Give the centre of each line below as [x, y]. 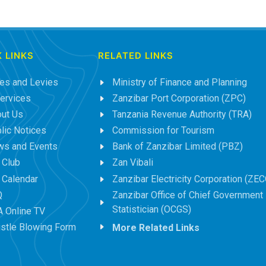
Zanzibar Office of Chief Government [187, 195]
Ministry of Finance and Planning [179, 82]
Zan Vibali [132, 163]
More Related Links [156, 228]
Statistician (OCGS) [151, 209]
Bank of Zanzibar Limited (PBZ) [177, 147]
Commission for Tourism [163, 131]
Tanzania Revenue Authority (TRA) [182, 114]
